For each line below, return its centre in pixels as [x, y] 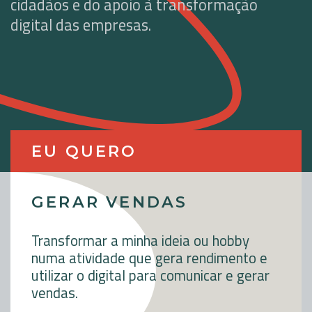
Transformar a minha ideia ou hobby [140, 241]
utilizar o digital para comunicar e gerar [150, 275]
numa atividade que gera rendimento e [149, 258]
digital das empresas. [81, 25]
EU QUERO [84, 151]
